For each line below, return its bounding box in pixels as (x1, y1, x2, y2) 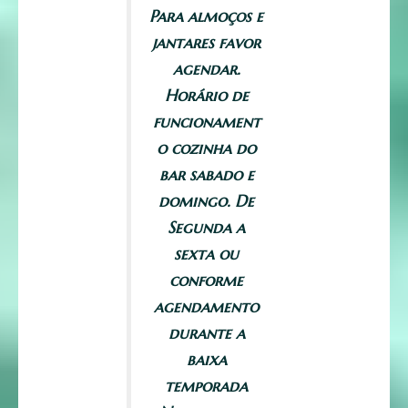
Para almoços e (149, 5, 263, 27)
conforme (169, 270, 243, 291)
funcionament (152, 111, 260, 133)
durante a (168, 322, 245, 344)
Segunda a (168, 217, 245, 239)
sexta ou (174, 243, 239, 265)
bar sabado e (158, 164, 254, 186)
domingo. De (158, 190, 254, 212)
